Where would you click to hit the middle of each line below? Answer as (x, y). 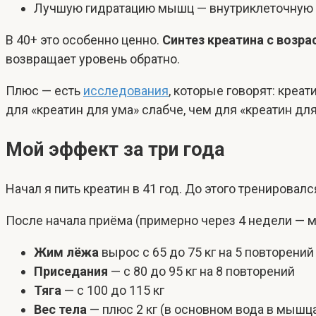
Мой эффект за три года (115, 149)
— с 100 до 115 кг (113, 291)
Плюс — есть (44, 91)
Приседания (71, 272)
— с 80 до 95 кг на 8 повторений (201, 272)
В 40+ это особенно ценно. (84, 40)
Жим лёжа (66, 253)
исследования (126, 91)
